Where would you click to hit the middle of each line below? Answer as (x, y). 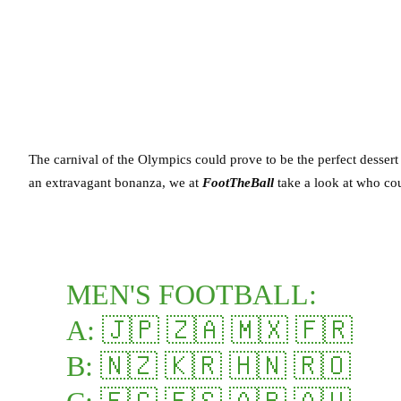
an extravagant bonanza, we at (115, 182)
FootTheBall (238, 182)
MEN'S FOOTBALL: (191, 294)
